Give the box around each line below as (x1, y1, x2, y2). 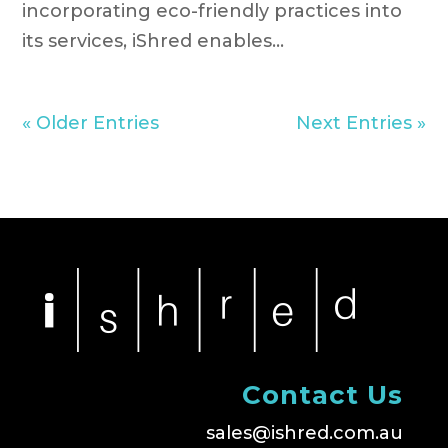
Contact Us (242, 379, 404, 412)
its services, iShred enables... (22, 30, 285, 53)
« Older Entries (22, 112, 160, 135)
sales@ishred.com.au (206, 422, 404, 445)
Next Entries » (295, 112, 426, 135)
